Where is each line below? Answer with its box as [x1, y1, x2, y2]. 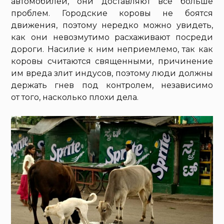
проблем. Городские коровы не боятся [11, 8, 213, 18]
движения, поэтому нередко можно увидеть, [11, 20, 213, 30]
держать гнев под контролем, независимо [11, 80, 213, 90]
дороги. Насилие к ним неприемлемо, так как [11, 44, 213, 54]
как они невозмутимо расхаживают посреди [11, 32, 213, 42]
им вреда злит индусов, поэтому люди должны [11, 68, 213, 78]
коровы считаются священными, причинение [11, 56, 213, 66]
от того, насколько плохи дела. [11, 92, 139, 102]
